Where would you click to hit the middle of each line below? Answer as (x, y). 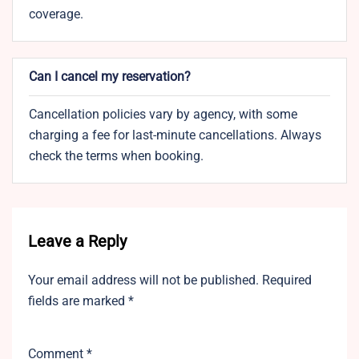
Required (287, 280)
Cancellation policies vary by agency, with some (163, 115)
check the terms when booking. (116, 156)
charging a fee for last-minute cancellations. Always (175, 135)
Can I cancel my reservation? (110, 77)
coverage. (56, 14)
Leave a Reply (77, 242)
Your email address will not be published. (143, 280)
